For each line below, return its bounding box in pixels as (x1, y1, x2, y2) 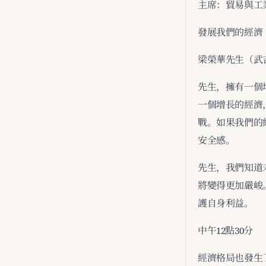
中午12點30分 (198, 224, 253, 237)
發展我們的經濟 (198, 26, 263, 39)
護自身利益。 (198, 197, 254, 210)
